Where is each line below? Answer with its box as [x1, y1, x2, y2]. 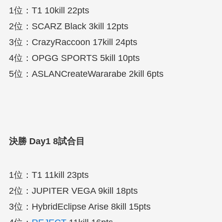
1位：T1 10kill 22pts [8, 5, 89, 16]
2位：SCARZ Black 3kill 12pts [8, 21, 128, 32]
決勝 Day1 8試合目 [8, 136, 85, 146]
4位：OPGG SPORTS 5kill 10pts [8, 53, 140, 63]
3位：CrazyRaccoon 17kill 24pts [8, 37, 137, 48]
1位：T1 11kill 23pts [8, 169, 89, 180]
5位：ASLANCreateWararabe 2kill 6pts [8, 69, 164, 79]
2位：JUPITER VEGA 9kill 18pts [8, 185, 138, 196]
